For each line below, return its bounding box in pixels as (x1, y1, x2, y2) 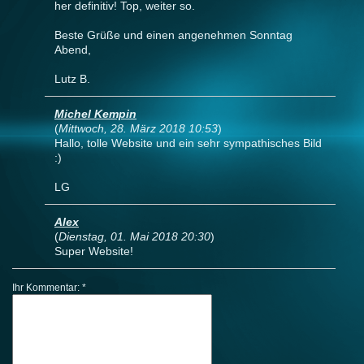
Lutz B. (54, 72, 90, 86)
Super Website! (54, 245, 133, 258)
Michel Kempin (54, 107, 136, 121)
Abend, (54, 43, 91, 57)
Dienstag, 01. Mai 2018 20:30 (58, 230, 210, 244)
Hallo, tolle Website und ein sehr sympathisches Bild (54, 136, 322, 150)
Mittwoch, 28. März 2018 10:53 (58, 122, 218, 136)
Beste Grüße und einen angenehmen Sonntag (54, 28, 292, 42)
